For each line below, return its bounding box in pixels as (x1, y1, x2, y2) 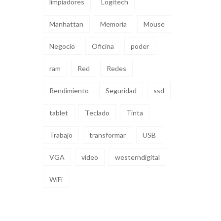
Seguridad (106, 86, 137, 95)
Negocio (49, 42, 75, 51)
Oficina (92, 42, 114, 51)
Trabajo (49, 131, 73, 140)
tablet (49, 109, 68, 117)
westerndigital (115, 153, 160, 162)
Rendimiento (49, 86, 89, 95)
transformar (89, 131, 126, 140)
